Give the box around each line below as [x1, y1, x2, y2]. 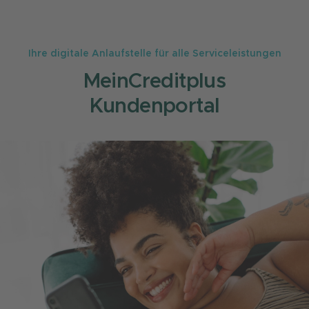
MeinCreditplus [83, 71, 226, 92]
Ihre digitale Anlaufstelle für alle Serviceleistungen [28, 49, 281, 59]
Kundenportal [89, 96, 220, 117]
